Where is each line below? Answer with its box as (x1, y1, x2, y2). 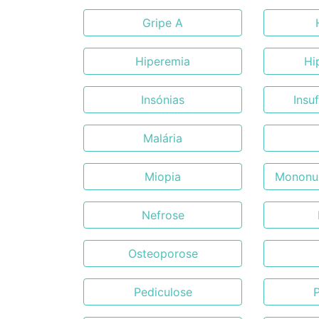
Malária (143, 131, 183, 145)
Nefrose (141, 208, 184, 222)
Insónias (141, 93, 185, 107)
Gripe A (142, 16, 184, 30)
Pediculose (133, 285, 192, 299)
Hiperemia (135, 54, 191, 68)
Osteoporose (127, 246, 198, 261)
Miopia (145, 169, 182, 184)
